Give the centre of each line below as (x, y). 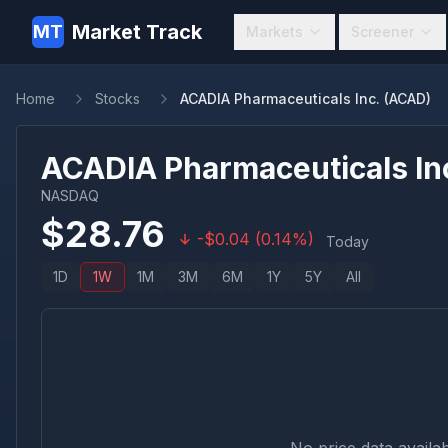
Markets (274, 31)
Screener (382, 31)
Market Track (137, 32)
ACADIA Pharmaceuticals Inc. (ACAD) (305, 98)
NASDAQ (70, 195)
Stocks (117, 98)
